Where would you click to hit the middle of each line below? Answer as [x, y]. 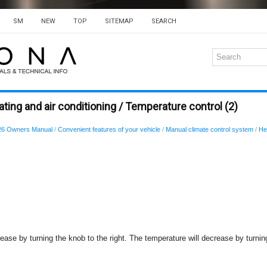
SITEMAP [119, 21]
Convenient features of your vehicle [109, 129]
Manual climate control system [209, 129]
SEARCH [164, 21]
